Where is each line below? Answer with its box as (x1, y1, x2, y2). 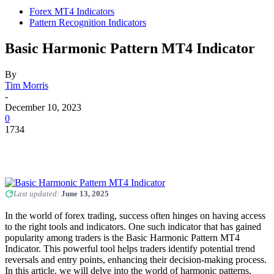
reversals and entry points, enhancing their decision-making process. (5, 254, 267, 265)
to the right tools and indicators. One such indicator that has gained (5, 221, 261, 232)
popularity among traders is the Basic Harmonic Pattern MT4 (5, 232, 240, 243)
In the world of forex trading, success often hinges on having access (5, 210, 265, 221)
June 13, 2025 (61, 188, 109, 198)
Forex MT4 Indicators (29, 6, 114, 17)
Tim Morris (5, 80, 48, 91)
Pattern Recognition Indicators (29, 17, 146, 28)
